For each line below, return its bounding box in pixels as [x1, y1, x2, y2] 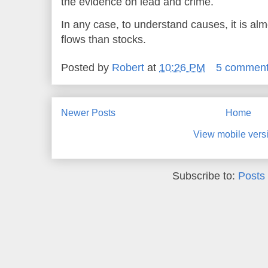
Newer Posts [61, 108, 115, 118]
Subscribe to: [172, 169, 238, 182]
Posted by [61, 62, 112, 74]
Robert [112, 62, 144, 74]
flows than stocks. [61, 33, 146, 45]
